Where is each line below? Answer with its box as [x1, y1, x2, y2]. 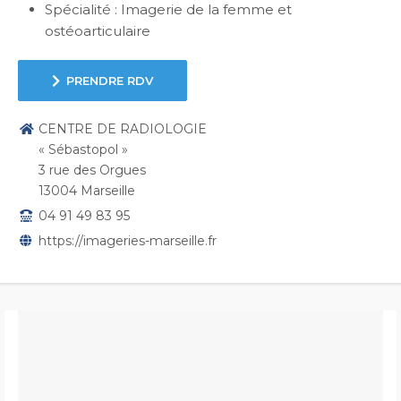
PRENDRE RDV [66, 73, 153, 89]
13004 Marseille [38, 183, 136, 200]
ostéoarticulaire [45, 22, 150, 40]
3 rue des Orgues [38, 162, 147, 179]
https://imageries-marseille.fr [38, 233, 218, 250]
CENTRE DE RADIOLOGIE [38, 121, 208, 138]
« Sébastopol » [38, 141, 129, 158]
